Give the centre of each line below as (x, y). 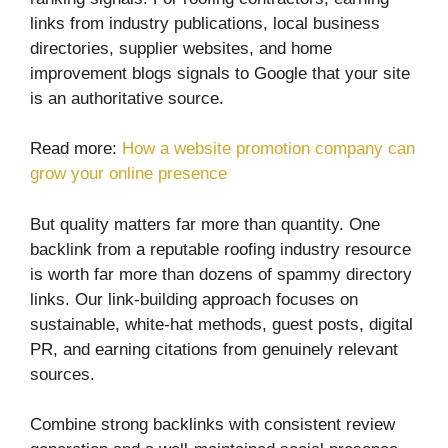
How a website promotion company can (268, 149)
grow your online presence (128, 174)
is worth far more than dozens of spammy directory (221, 274)
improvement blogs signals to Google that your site (220, 73)
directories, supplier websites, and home (181, 48)
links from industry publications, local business (205, 23)
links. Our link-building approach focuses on (194, 299)
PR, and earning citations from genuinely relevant (214, 349)
